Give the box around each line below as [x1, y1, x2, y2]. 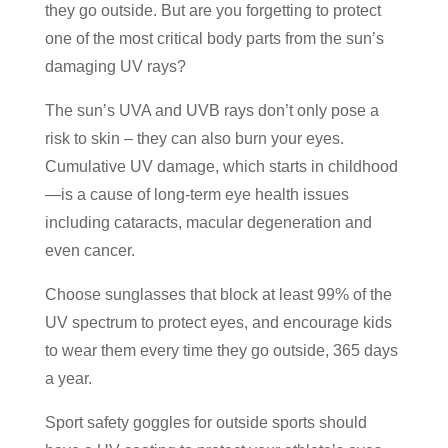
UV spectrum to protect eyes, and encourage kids [44, 313, 392, 331]
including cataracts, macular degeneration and [44, 213, 372, 231]
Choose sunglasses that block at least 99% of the [44, 285, 392, 303]
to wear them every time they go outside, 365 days [44, 341, 398, 359]
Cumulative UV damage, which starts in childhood [44, 157, 398, 175]
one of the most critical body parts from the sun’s [44, 29, 384, 47]
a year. [44, 369, 92, 387]
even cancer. [44, 241, 135, 259]
